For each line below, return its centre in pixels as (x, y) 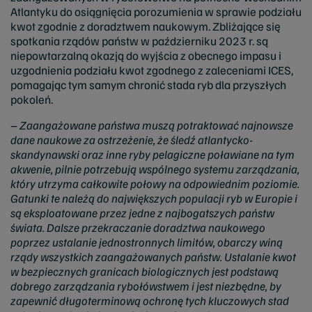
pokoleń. (32, 99)
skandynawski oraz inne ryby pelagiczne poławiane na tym (153, 154)
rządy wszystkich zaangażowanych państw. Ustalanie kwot (153, 257)
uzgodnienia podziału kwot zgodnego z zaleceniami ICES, (152, 70)
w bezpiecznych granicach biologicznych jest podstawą (145, 271)
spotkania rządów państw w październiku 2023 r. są (139, 41)
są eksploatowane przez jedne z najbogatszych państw (142, 213)
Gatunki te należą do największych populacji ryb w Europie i (154, 198)
